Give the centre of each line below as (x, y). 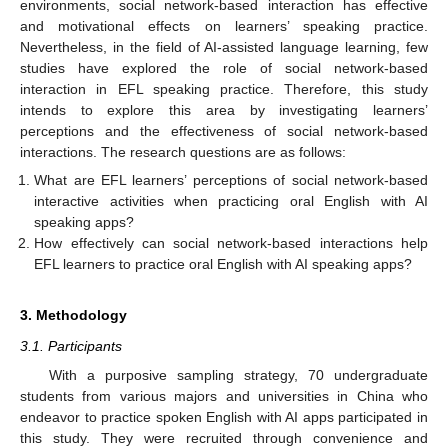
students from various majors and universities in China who (224, 395)
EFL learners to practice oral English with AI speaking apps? (223, 264)
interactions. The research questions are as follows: (183, 152)
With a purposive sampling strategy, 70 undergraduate (238, 374)
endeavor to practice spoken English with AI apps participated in (224, 416)
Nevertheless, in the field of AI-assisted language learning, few (224, 47)
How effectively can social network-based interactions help (231, 243)
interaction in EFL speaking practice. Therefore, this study (224, 89)
